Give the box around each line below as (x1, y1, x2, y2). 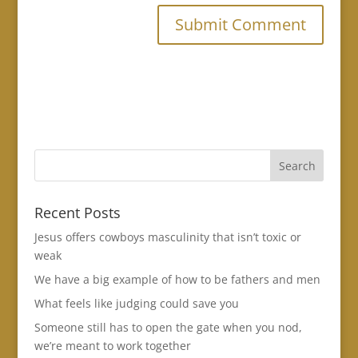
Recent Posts (34, 203, 121, 223)
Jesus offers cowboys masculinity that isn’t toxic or (34, 229, 301, 245)
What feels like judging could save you (34, 296, 239, 312)
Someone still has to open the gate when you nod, (34, 320, 302, 336)
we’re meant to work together (34, 338, 191, 354)
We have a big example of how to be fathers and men (34, 272, 320, 288)
